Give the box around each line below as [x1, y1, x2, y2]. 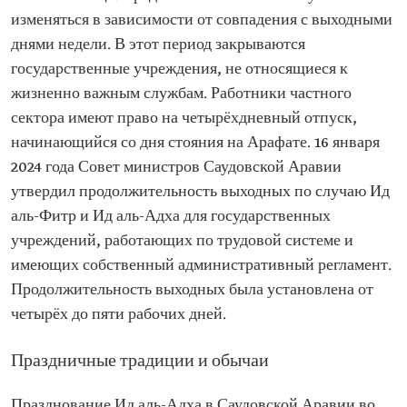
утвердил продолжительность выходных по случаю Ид [11, 183, 390, 202]
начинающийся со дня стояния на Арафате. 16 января [11, 134, 380, 153]
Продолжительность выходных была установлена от [11, 281, 373, 300]
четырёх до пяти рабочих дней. [11, 305, 226, 324]
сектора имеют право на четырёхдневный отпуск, [11, 109, 357, 128]
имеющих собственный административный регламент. [11, 256, 392, 275]
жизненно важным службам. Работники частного [11, 84, 352, 104]
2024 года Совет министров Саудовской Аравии [11, 158, 342, 177]
